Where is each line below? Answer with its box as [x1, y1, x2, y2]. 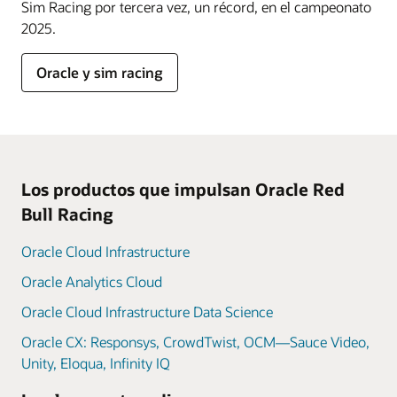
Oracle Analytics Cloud [21, 271, 162, 291]
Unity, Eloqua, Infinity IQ [21, 353, 170, 372]
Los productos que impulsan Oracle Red [21, 177, 345, 200]
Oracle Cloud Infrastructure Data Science [21, 301, 273, 321]
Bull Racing [21, 202, 113, 225]
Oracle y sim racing [36, 62, 163, 82]
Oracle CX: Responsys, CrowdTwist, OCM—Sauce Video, [21, 331, 370, 351]
